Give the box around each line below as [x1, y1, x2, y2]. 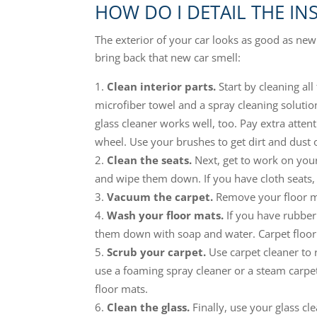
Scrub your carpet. [107, 245, 209, 259]
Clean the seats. [107, 153, 192, 167]
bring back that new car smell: [95, 50, 241, 64]
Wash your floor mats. [107, 208, 227, 222]
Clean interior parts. [107, 79, 219, 93]
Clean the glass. [107, 300, 193, 314]
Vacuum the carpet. [107, 190, 214, 204]
